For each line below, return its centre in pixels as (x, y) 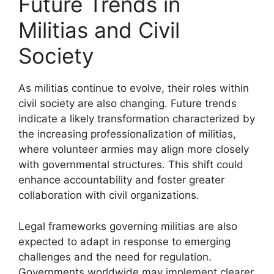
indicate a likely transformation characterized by (137, 119)
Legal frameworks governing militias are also (128, 226)
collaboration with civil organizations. (109, 195)
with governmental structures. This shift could (131, 165)
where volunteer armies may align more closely (134, 149)
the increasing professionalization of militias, (127, 134)
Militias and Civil (99, 30)
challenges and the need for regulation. (115, 257)
